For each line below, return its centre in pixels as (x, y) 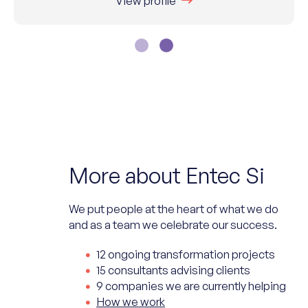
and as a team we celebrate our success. (173, 224)
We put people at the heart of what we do (174, 208)
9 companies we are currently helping (191, 285)
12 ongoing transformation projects (186, 254)
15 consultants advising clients (173, 269)
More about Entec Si (167, 175)
